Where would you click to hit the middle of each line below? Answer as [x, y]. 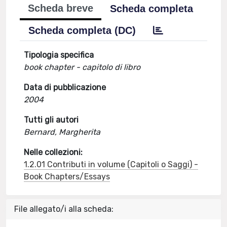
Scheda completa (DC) [82, 30]
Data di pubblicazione [65, 87]
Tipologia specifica [59, 55]
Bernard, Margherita [62, 132]
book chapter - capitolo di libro [82, 67]
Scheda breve [61, 8]
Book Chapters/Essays [67, 177]
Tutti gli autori [51, 120]
